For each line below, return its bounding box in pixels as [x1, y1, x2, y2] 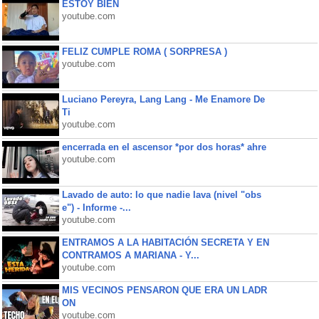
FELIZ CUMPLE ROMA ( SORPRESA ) [61, 46, 227, 57]
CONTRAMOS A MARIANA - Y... [61, 250, 199, 261]
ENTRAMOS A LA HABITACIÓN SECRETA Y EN [61, 237, 269, 248]
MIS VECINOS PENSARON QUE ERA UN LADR [61, 285, 267, 296]
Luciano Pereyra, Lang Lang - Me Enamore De [61, 94, 265, 105]
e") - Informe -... [61, 202, 131, 213]
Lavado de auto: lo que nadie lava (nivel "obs [61, 189, 261, 200]
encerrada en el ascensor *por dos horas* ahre [61, 142, 266, 152]
